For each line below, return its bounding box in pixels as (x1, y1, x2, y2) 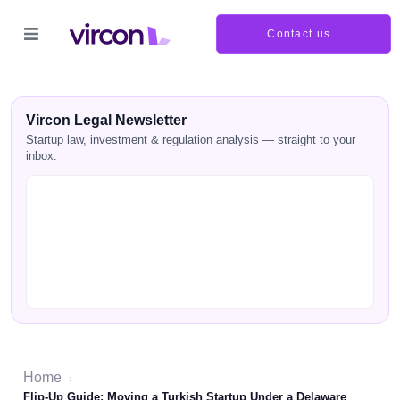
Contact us (267, 28, 331, 41)
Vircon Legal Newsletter (26, 112, 187, 128)
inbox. (26, 149, 57, 162)
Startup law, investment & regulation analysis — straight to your (26, 133, 355, 146)
